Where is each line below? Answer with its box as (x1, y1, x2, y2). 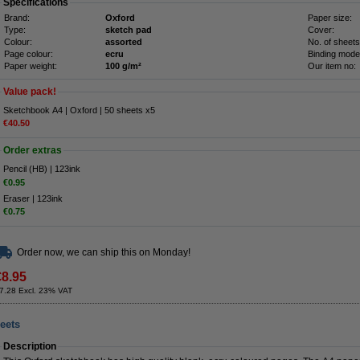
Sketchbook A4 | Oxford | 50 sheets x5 (3, 105, 155, 115)
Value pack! (3, 86, 56, 97)
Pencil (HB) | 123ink (3, 164, 80, 174)
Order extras (3, 145, 62, 157)
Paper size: (308, 13, 352, 22)
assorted (105, 37, 142, 47)
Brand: (4, 13, 30, 22)
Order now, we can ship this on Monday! (17, 247, 190, 258)
